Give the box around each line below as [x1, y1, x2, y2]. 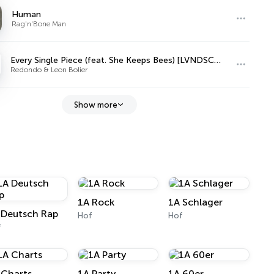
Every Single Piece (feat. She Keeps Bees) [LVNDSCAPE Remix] [214, 54, 221, 65]
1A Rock [77, 196, 114, 208]
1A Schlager [168, 196, 223, 208]
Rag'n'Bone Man [12, 19, 67, 28]
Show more [73, 100, 117, 109]
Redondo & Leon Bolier [10, 65, 88, 74]
